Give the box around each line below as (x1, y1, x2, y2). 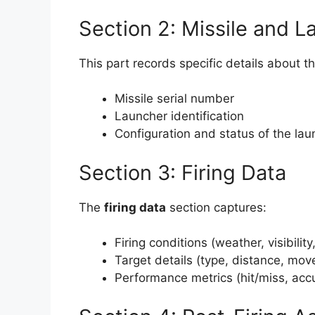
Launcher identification (115, 109, 244, 123)
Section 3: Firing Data (79, 160, 286, 185)
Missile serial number (115, 91, 234, 105)
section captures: (166, 200, 266, 214)
